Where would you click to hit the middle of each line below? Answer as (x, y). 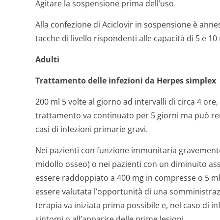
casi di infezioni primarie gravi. (92, 129)
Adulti (47, 59)
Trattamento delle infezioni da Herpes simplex (126, 81)
